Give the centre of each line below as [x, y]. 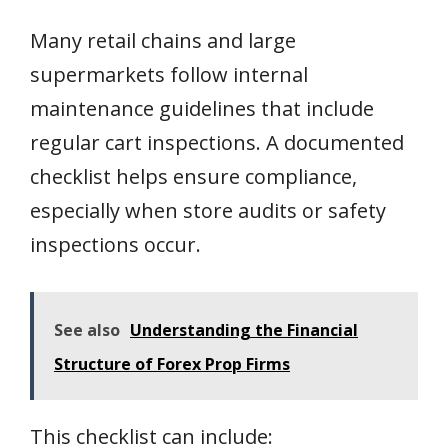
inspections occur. [115, 245]
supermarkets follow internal [169, 75]
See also [87, 330]
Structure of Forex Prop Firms [172, 364]
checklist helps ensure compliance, [193, 177]
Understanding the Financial [244, 330]
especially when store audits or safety [208, 211]
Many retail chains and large [163, 41]
